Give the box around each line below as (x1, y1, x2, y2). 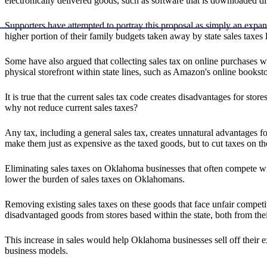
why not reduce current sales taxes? (5, 103, 138, 113)
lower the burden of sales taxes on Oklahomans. (5, 174, 185, 185)
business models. (5, 246, 68, 256)
